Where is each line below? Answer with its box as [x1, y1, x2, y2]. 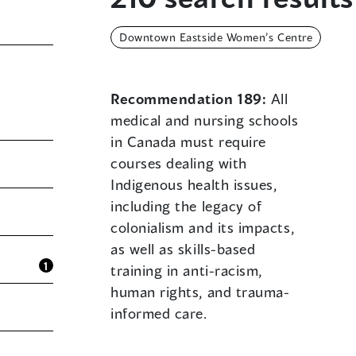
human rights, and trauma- [110, 283, 290, 301]
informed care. [110, 304, 207, 323]
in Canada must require [110, 133, 266, 151]
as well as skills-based [110, 240, 256, 258]
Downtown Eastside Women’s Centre [119, 30, 313, 44]
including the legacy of [110, 197, 262, 215]
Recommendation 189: [110, 90, 271, 108]
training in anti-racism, [110, 261, 262, 280]
